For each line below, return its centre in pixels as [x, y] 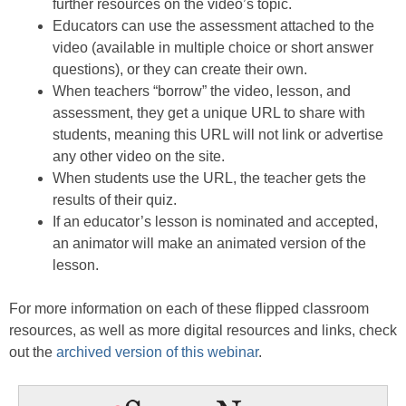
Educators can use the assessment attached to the [213, 26]
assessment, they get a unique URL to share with [209, 113]
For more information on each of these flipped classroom [189, 309]
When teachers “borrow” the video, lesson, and [202, 91]
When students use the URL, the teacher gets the [209, 178]
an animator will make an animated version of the [209, 243]
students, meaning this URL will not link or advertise [218, 135]
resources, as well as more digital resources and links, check [203, 330]
